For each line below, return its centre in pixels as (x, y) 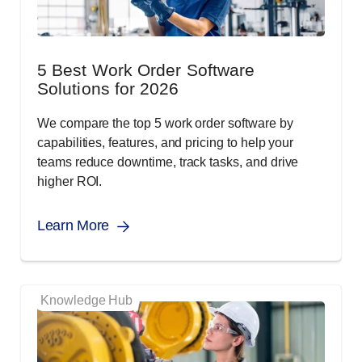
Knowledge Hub (87, 301)
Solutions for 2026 (108, 89)
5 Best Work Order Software (146, 70)
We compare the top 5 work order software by (165, 124)
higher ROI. (70, 182)
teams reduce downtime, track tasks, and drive (168, 162)
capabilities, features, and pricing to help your (166, 143)
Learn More (73, 226)
